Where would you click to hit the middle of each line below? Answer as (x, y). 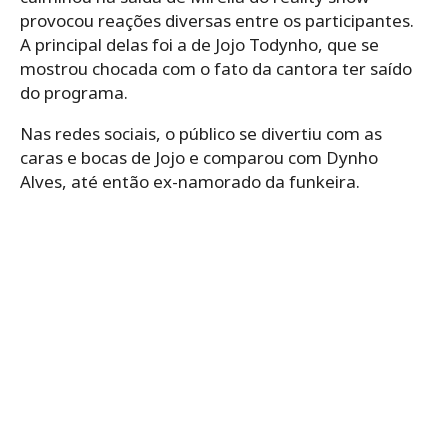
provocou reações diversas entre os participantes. (217, 20)
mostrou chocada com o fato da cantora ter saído (216, 68)
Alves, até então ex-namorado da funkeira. (190, 181)
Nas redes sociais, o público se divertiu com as (201, 133)
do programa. (74, 92)
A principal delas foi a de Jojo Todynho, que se (199, 44)
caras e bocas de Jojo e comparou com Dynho (199, 157)
